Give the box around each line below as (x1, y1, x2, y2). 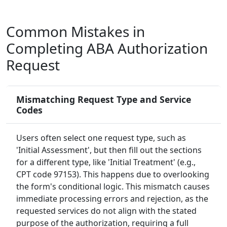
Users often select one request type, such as (16, 132, 186, 144)
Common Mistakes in (6, 22, 145, 42)
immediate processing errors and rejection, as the (16, 193, 208, 205)
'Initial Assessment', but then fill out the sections (16, 144, 202, 156)
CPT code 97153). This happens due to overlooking (16, 169, 209, 180)
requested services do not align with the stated (16, 205, 197, 217)
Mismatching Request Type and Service (16, 93, 191, 106)
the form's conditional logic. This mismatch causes (16, 181, 210, 193)
